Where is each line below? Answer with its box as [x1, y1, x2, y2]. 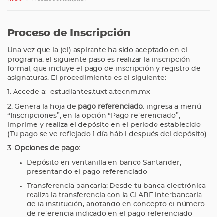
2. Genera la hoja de [7, 103, 78, 110]
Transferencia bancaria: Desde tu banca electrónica [27, 183, 206, 190]
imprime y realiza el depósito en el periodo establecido [7, 121, 201, 128]
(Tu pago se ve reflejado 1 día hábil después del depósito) [7, 130, 207, 138]
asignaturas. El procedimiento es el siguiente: [7, 74, 166, 81]
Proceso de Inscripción [7, 28, 131, 38]
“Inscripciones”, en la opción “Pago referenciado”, [7, 112, 180, 119]
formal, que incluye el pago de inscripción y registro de [7, 65, 201, 72]
